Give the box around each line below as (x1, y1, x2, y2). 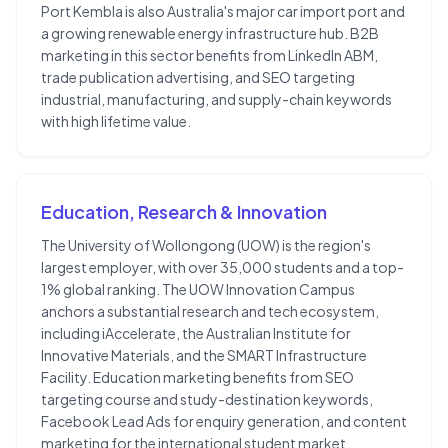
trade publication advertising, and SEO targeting (41, 68, 355, 87)
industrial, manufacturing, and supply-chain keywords (41, 90, 392, 109)
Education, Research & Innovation (41, 200, 327, 224)
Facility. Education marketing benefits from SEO (41, 368, 354, 387)
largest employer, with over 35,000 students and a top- (41, 258, 404, 277)
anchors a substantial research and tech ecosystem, (41, 302, 379, 321)
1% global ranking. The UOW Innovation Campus (41, 280, 355, 299)
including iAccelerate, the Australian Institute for (41, 324, 351, 343)
